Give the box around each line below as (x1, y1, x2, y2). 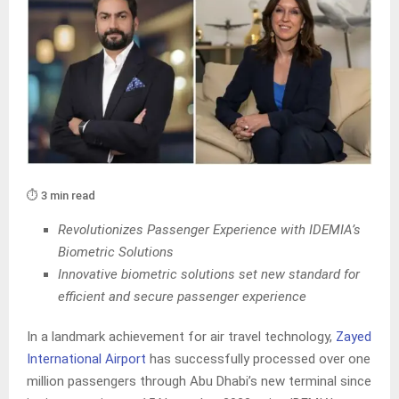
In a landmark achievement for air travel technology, (27, 329, 336, 346)
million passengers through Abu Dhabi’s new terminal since (27, 373, 371, 390)
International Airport (27, 351, 146, 368)
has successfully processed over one (146, 351, 370, 368)
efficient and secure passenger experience (58, 289, 306, 305)
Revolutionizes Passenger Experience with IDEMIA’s (58, 222, 361, 239)
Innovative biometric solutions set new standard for (58, 266, 360, 283)
